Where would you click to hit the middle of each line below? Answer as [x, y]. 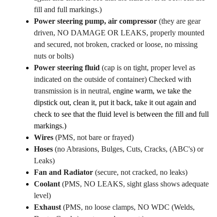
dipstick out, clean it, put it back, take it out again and [115, 103]
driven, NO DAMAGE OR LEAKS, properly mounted [119, 33]
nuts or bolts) [54, 56]
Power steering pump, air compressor [96, 21]
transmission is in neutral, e [75, 91]
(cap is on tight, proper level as [148, 68]
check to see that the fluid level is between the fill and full [121, 114]
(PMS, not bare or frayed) [94, 138]
